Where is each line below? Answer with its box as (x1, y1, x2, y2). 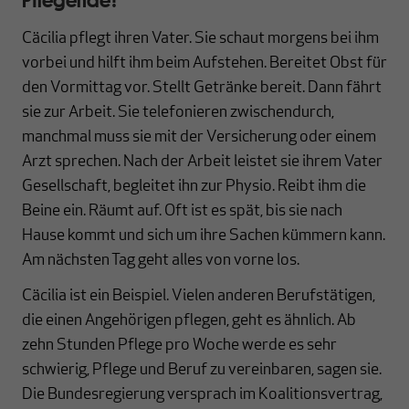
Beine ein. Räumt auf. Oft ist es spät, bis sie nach (22, 202, 342, 220)
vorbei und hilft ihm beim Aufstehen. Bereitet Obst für (22, 54, 387, 72)
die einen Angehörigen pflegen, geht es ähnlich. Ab (22, 311, 356, 330)
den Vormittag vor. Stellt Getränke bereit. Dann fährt (22, 79, 382, 97)
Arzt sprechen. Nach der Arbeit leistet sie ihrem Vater (22, 152, 383, 171)
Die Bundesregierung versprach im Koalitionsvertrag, (22, 385, 383, 404)
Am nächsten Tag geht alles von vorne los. (22, 251, 299, 269)
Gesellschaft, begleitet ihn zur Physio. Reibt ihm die (22, 177, 366, 195)
